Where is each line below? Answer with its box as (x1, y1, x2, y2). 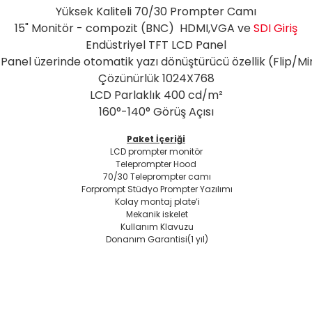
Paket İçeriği (127, 133, 185, 145)
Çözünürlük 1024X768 (97, 70, 214, 86)
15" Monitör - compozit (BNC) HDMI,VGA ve (15, 20, 253, 36)
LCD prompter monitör (109, 146, 203, 157)
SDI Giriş (253, 20, 297, 36)
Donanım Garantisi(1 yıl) (104, 233, 208, 245)
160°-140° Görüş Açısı (98, 104, 214, 120)
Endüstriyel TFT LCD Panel (86, 37, 226, 53)
